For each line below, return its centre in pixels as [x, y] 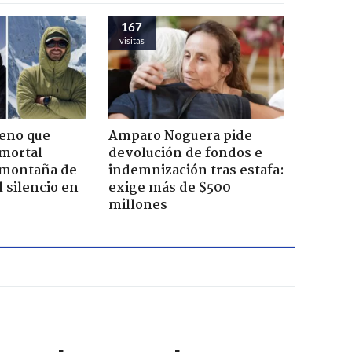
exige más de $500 [169, 188]
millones [137, 205]
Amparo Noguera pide [180, 136]
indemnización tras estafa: [196, 170]
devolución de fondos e [185, 153]
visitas [132, 40]
